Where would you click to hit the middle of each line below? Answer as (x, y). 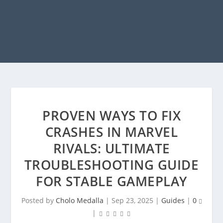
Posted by (38, 200)
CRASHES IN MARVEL (111, 132)
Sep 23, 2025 (132, 200)
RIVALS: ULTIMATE (111, 148)
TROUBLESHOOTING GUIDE (111, 165)
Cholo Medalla (79, 200)
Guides (173, 200)
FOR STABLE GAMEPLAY (111, 181)
